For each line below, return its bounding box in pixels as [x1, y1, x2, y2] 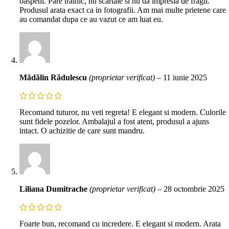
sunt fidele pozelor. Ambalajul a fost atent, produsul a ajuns [19, 117, 209, 126]
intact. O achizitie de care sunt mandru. [19, 126, 145, 135]
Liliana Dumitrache [19, 185, 89, 194]
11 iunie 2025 [163, 73, 207, 82]
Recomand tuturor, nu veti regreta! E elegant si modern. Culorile [19, 108, 226, 117]
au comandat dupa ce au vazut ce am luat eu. [19, 14, 163, 24]
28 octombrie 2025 [164, 185, 224, 194]
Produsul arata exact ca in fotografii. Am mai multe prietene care [19, 5, 226, 14]
